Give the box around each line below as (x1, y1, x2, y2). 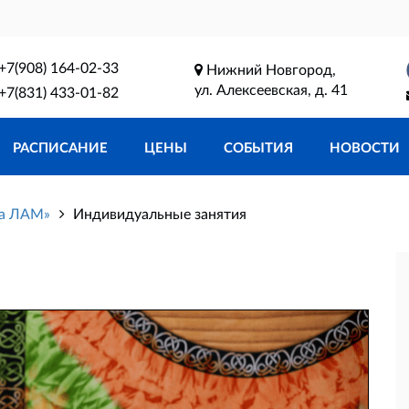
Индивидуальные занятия (73, 204, 246, 223)
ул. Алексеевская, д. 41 (194, 80, 348, 98)
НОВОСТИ (330, 139, 400, 156)
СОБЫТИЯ (224, 139, 293, 156)
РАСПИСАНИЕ (13, 139, 108, 156)
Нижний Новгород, (202, 60, 336, 78)
